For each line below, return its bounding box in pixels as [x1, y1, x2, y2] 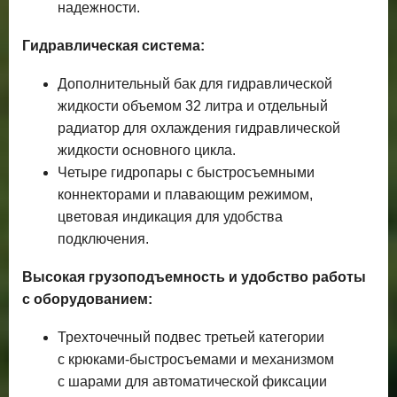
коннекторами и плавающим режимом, [58, 187, 313, 203]
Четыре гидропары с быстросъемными [58, 165, 315, 181]
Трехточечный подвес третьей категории [58, 330, 324, 346]
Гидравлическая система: [22, 38, 205, 54]
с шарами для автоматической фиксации [58, 374, 327, 390]
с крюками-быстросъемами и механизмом [58, 352, 334, 368]
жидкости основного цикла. [58, 143, 236, 159]
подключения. [58, 231, 149, 247]
